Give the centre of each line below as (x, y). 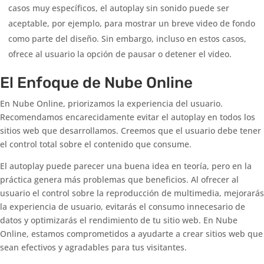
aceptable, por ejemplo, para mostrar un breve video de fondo (132, 24)
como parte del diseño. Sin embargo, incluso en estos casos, (127, 39)
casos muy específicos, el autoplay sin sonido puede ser (119, 8)
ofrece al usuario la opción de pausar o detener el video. (120, 54)
